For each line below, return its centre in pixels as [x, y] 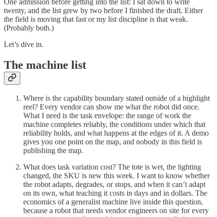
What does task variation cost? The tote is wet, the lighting [112, 167]
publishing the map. [53, 151]
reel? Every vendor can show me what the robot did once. [111, 107]
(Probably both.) [29, 28]
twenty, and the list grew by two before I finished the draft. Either [103, 10]
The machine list [45, 65]
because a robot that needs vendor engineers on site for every [116, 211]
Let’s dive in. [24, 44]
